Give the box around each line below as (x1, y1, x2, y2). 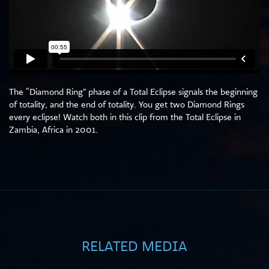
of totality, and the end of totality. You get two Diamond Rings (9, 98, 244, 110)
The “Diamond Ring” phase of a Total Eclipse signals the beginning (9, 86, 258, 98)
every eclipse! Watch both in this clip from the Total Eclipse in (9, 111, 241, 123)
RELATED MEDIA (82, 237, 187, 256)
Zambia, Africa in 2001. (9, 124, 98, 136)
